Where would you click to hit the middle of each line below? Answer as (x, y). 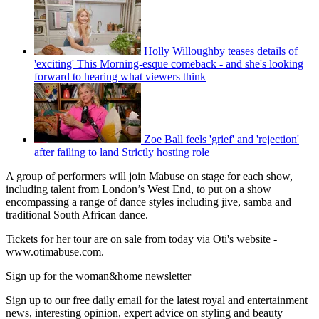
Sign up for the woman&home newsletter (98, 276)
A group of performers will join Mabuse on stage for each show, (149, 176)
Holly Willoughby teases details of (221, 51)
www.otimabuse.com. (55, 251)
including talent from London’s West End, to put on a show (138, 189)
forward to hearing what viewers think (120, 76)
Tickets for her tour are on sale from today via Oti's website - (141, 239)
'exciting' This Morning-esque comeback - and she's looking (169, 63)
